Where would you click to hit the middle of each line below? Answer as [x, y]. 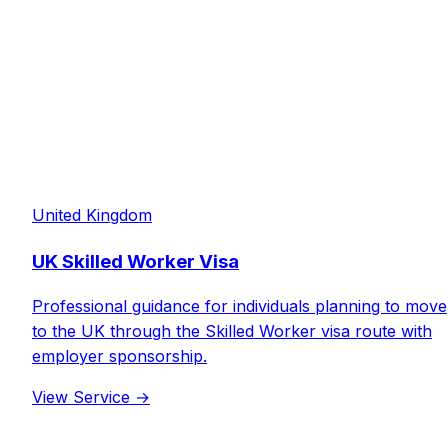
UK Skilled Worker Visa [135, 261]
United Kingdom [92, 215]
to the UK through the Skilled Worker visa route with [232, 331]
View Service [83, 397]
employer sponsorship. [119, 356]
